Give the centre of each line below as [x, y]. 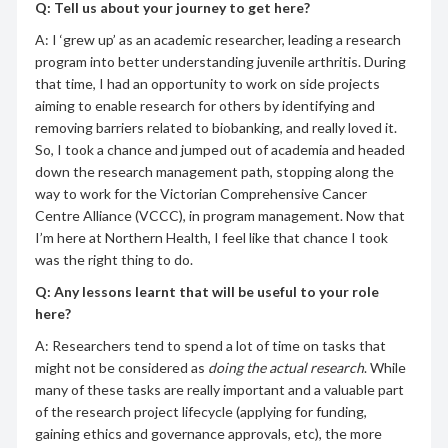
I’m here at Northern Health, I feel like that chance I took [211, 238]
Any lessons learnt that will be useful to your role [214, 292]
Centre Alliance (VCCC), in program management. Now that [219, 216]
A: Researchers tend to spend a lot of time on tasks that [210, 346]
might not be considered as [121, 368]
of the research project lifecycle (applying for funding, [200, 412]
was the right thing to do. [113, 260]
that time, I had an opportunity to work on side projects [207, 84]
